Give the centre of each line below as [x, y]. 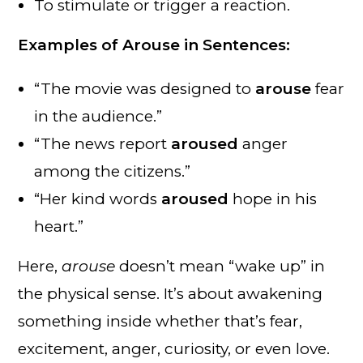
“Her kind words [98, 199]
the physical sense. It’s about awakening [171, 293]
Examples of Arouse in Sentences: [154, 45]
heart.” [59, 226]
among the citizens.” [113, 171]
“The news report [103, 143]
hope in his [273, 199]
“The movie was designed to [145, 88]
